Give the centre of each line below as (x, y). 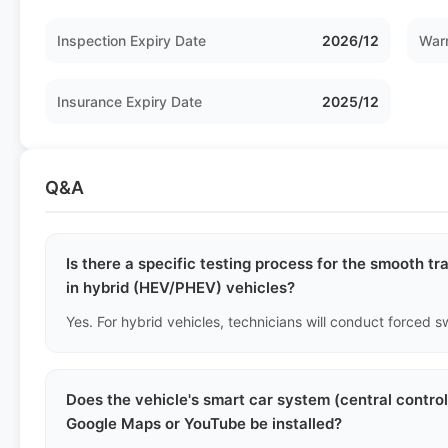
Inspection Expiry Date (131, 40)
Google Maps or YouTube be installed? (204, 423)
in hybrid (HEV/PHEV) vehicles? (180, 287)
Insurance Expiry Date (129, 101)
